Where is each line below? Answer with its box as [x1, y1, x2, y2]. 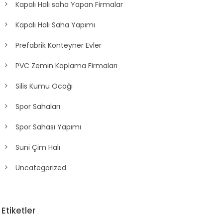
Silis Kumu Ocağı [15, 81, 73, 91]
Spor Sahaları [15, 101, 60, 111]
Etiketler [1, 204, 35, 217]
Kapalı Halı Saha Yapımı [15, 19, 95, 30]
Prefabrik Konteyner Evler [15, 40, 102, 50]
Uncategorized [15, 162, 66, 173]
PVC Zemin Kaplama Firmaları [15, 60, 117, 71]
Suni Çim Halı [15, 142, 60, 152]
